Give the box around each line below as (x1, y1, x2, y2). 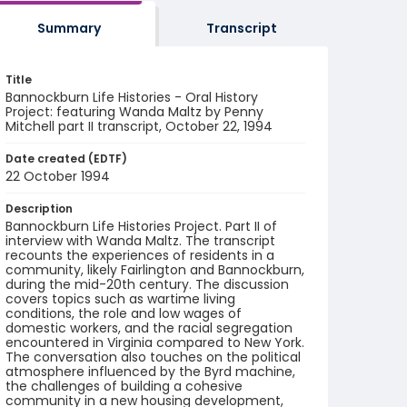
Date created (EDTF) (5, 151, 127, 166)
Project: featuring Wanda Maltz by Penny (5, 103, 263, 121)
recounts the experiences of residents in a (5, 246, 274, 264)
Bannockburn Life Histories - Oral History (5, 88, 258, 106)
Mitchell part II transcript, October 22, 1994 (5, 117, 273, 135)
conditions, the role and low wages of (5, 304, 242, 323)
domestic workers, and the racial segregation (5, 319, 293, 337)
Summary (36, 19, 101, 37)
